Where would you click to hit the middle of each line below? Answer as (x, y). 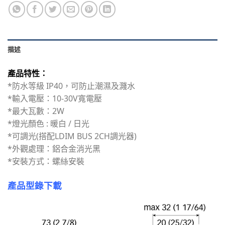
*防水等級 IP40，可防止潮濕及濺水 (71, 86)
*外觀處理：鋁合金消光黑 (54, 149)
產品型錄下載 (35, 186)
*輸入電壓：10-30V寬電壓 (55, 99)
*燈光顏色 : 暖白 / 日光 (48, 124)
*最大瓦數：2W (36, 111)
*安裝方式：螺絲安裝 (46, 161)
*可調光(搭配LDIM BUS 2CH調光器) (72, 136)
